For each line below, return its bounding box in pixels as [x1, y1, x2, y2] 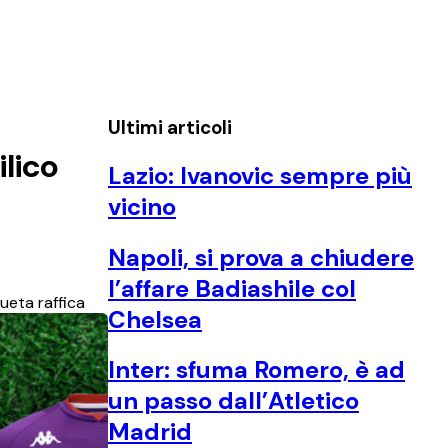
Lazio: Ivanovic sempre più [108, 159, 412, 191]
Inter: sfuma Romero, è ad [108, 354, 405, 386]
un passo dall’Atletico [108, 385, 359, 417]
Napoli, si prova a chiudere [108, 241, 414, 273]
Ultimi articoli [108, 114, 232, 140]
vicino [108, 190, 176, 222]
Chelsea [108, 303, 202, 335]
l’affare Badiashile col [108, 272, 356, 304]
